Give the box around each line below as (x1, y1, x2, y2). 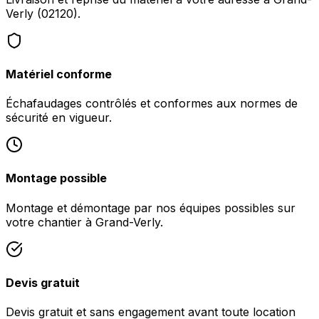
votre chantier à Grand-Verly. (6, 214, 163, 229)
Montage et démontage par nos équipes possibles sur (6, 200, 296, 215)
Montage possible (6, 171, 107, 186)
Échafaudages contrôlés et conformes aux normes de (6, 96, 298, 111)
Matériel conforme (6, 66, 112, 81)
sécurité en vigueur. (6, 110, 112, 125)
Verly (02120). (6, 6, 80, 21)
